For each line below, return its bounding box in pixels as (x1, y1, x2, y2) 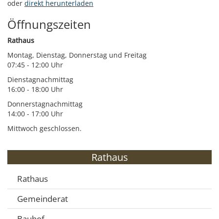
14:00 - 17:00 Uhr (7, 109, 63, 118)
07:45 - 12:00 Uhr (7, 60, 63, 69)
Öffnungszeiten (7, 16, 91, 32)
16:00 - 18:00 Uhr (7, 84, 63, 94)
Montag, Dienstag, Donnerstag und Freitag (7, 50, 147, 60)
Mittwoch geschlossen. (7, 123, 82, 133)
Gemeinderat (17, 193, 68, 204)
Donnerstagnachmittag (7, 99, 83, 109)
